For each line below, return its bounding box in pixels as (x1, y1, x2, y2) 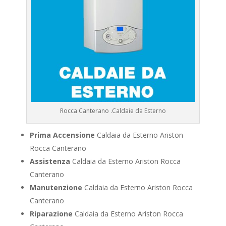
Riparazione (29, 209, 73, 219)
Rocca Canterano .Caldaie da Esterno (60, 106, 166, 116)
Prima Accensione (29, 130, 95, 140)
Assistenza (29, 156, 70, 166)
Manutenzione (29, 183, 82, 193)
